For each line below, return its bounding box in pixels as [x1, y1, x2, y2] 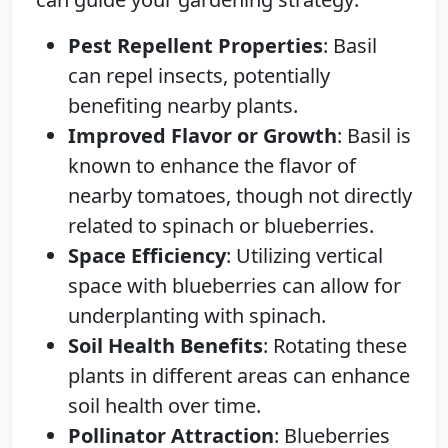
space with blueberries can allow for [68, 271, 401, 299]
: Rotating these [263, 331, 407, 359]
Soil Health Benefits [68, 331, 263, 359]
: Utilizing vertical [226, 241, 383, 269]
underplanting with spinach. [68, 301, 326, 329]
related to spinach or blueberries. [68, 211, 374, 239]
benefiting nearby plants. [68, 91, 298, 119]
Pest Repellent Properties [68, 31, 323, 59]
